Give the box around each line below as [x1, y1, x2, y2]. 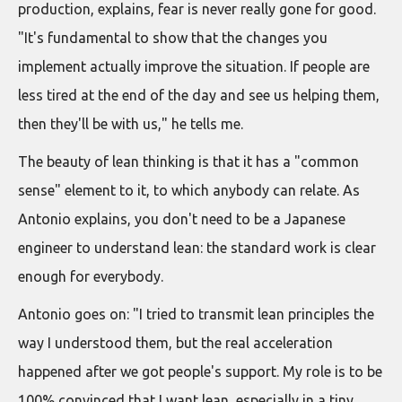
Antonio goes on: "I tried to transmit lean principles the [18, 305, 374, 322]
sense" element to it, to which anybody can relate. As [18, 181, 360, 198]
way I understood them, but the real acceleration [18, 334, 333, 351]
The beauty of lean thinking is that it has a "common [18, 153, 359, 170]
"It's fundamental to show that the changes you [18, 29, 328, 46]
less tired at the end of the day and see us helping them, [18, 86, 380, 103]
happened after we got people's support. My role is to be [18, 363, 382, 380]
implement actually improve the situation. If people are [18, 57, 370, 74]
